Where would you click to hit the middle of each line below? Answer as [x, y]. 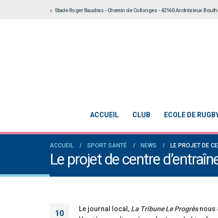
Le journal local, [105, 209]
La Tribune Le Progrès [164, 209]
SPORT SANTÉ [107, 145]
